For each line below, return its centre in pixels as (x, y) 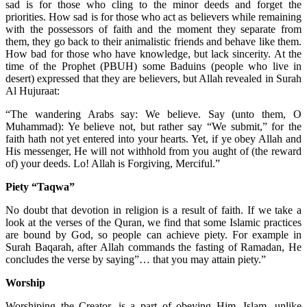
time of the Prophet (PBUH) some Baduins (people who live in (153, 66)
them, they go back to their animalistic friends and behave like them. (153, 41)
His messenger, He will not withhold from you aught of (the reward (153, 151)
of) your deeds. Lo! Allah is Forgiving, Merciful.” (113, 163)
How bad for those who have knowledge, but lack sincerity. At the (153, 53)
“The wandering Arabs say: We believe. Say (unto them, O (153, 114)
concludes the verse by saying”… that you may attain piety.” (136, 259)
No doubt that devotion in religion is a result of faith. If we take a (153, 210)
